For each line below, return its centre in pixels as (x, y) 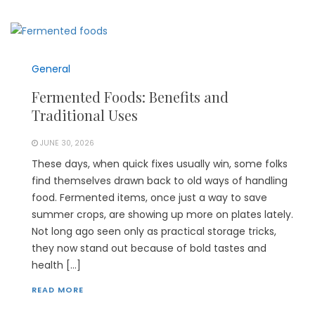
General (51, 69)
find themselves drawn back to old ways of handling (160, 181)
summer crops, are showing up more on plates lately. (162, 215)
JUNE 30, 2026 (67, 143)
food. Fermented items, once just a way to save (149, 198)
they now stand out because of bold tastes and (149, 249)
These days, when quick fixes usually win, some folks (160, 164)
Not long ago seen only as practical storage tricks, (154, 232)
